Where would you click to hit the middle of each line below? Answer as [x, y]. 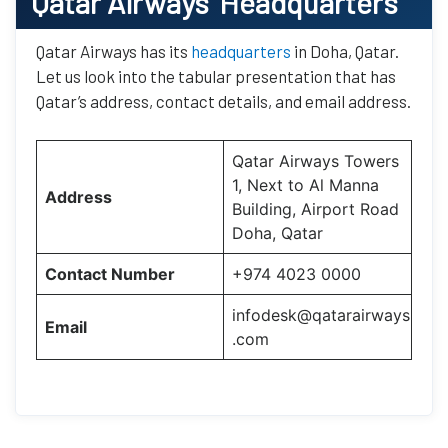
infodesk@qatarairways [321, 314]
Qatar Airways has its [113, 51]
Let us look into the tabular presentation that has [216, 76]
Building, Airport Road [315, 208]
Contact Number [110, 273]
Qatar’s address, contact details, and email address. [223, 101]
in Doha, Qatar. [346, 51]
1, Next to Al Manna [305, 184]
